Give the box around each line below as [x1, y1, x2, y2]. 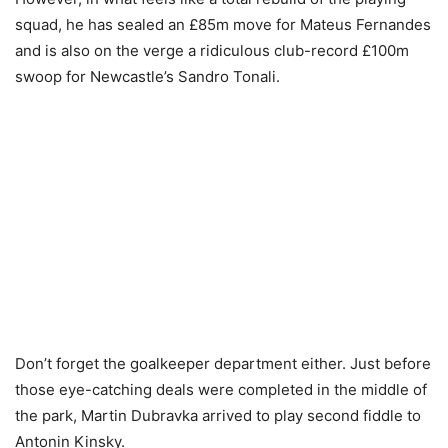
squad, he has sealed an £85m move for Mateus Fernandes [15, 15, 431, 35]
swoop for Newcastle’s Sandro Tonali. [15, 67, 280, 87]
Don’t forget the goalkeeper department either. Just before [15, 354, 431, 374]
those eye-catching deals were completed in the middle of [15, 380, 427, 400]
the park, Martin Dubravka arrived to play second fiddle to [15, 406, 421, 426]
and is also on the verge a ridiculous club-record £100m [15, 41, 409, 61]
